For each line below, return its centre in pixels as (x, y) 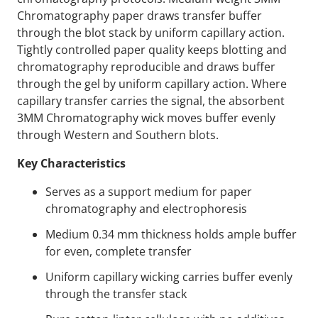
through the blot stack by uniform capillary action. (151, 33)
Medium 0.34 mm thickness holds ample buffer (171, 235)
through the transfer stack (116, 294)
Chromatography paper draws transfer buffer (139, 16)
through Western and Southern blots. (118, 135)
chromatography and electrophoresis (146, 209)
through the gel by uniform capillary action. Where (152, 84)
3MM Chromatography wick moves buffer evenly (146, 118)
